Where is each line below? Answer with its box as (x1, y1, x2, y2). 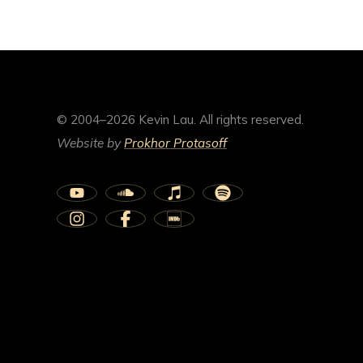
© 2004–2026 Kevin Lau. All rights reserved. (57, 111, 304, 127)
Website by (57, 135, 124, 151)
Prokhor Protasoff (124, 135, 227, 151)
